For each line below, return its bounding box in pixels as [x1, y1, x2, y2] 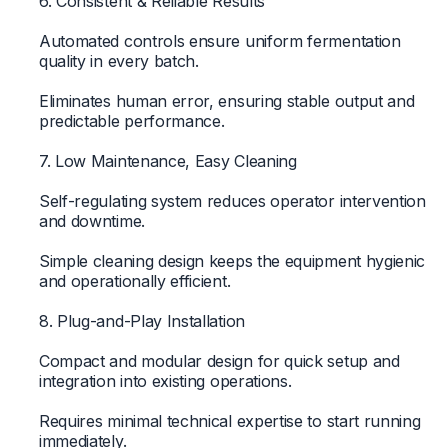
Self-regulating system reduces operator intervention [38, 190, 426, 211]
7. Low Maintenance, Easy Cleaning [38, 150, 297, 171]
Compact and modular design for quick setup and [38, 350, 400, 371]
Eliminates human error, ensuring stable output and [38, 90, 415, 111]
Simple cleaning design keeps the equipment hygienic [38, 250, 426, 271]
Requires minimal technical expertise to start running [38, 410, 421, 431]
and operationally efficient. [38, 270, 231, 291]
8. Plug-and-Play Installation [38, 310, 245, 331]
